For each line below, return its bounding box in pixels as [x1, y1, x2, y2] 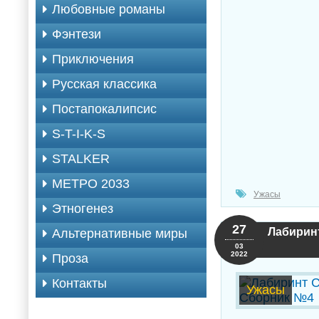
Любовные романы [52, 2, 165, 16]
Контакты [52, 276, 107, 291]
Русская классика [52, 77, 157, 91]
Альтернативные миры [52, 226, 187, 241]
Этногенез [52, 202, 113, 216]
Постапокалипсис [52, 102, 157, 116]
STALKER [52, 152, 110, 166]
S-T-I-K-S [52, 127, 105, 141]
